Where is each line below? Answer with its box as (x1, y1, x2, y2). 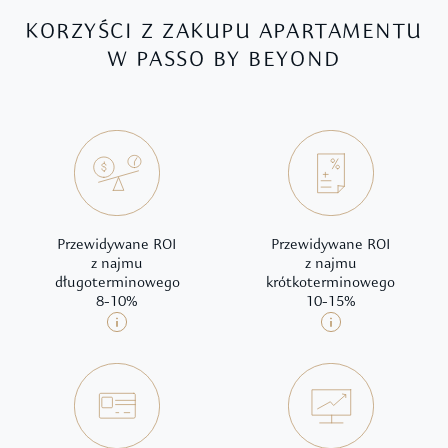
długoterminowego (54, 276, 180, 292)
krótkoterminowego (266, 276, 396, 292)
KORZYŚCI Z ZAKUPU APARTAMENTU (25, 21, 423, 45)
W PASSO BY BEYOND (107, 49, 341, 73)
